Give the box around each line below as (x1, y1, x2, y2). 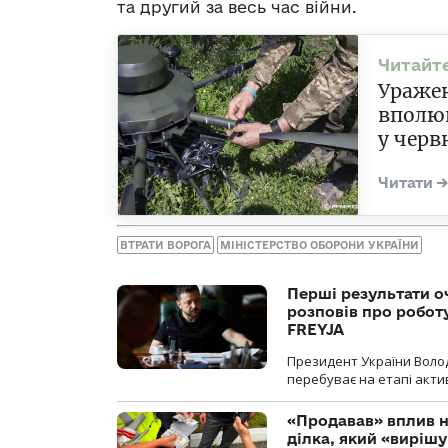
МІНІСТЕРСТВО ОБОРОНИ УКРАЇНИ (220, 238, 419, 251)
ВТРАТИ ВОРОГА (120, 238, 211, 251)
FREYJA (287, 320, 344, 338)
